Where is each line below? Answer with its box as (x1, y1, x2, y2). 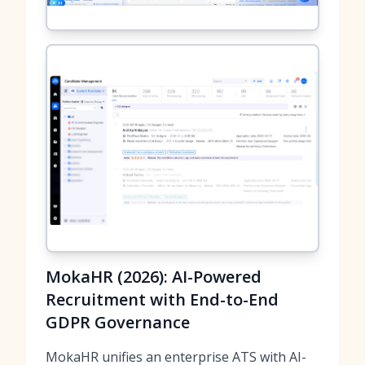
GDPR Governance (46, 311, 190, 333)
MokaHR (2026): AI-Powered (46, 266, 262, 288)
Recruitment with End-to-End (46, 288, 279, 310)
